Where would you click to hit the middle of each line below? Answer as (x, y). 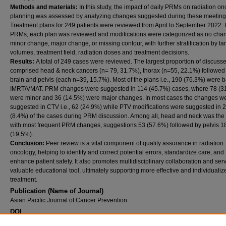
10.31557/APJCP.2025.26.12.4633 (58, 221)
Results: (23, 62)
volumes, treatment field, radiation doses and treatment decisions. (100, 52)
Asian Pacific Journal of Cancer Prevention (69, 200)
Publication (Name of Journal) (57, 191)
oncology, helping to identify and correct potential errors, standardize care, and (117, 152)
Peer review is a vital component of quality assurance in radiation (135, 143)
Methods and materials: (45, 7)
